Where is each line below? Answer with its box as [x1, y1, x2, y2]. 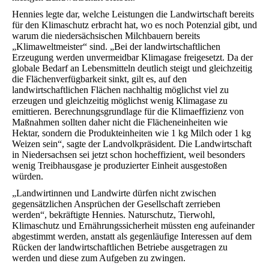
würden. [12, 171, 43, 181]
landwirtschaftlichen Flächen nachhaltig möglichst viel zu [12, 85, 229, 95]
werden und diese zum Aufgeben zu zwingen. [12, 253, 186, 263]
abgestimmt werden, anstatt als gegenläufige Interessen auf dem [12, 231, 252, 241]
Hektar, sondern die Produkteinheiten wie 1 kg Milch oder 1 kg [12, 128, 251, 138]
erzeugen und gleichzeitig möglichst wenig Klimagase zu [12, 95, 228, 106]
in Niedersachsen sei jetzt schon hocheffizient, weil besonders [12, 150, 245, 160]
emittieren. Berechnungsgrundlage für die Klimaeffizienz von [12, 106, 244, 116]
